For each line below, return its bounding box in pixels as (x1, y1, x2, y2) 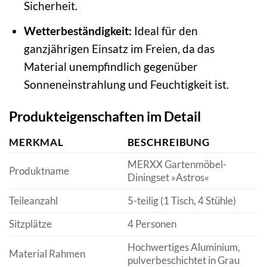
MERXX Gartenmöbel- (127, 158, 226, 170)
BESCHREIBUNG (127, 136, 210, 148)
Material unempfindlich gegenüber (23, 59, 198, 73)
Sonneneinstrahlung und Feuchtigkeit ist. (23, 77, 229, 91)
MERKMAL (9, 136, 64, 148)
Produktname (9, 164, 69, 177)
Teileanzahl (9, 194, 58, 207)
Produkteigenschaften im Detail (9, 108, 201, 125)
